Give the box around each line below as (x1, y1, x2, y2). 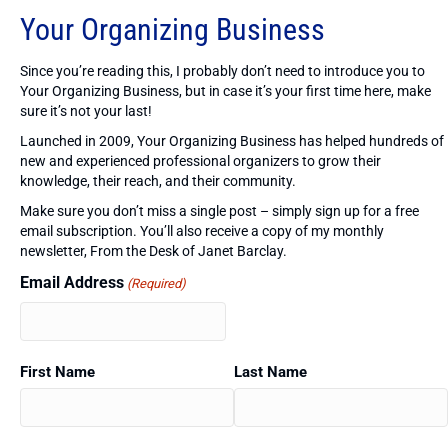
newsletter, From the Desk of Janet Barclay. (20, 243, 287, 260)
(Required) (127, 276, 187, 292)
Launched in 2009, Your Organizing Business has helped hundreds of (20, 133, 444, 150)
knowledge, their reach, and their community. (20, 173, 296, 190)
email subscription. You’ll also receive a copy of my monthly (20, 223, 384, 240)
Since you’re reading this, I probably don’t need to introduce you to (20, 63, 425, 80)
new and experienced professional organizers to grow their (20, 153, 381, 170)
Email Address (20, 273, 124, 293)
